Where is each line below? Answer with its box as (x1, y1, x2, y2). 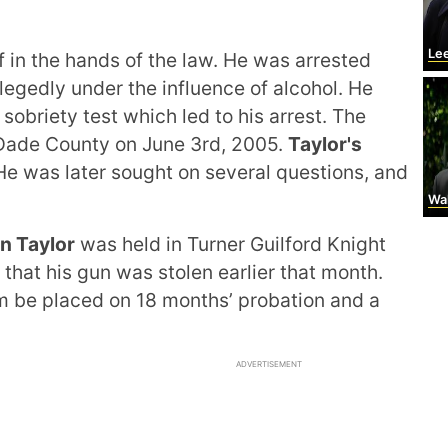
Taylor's (288, 132, 362, 156)
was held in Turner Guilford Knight (75, 232, 386, 256)
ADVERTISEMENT (236, 359, 302, 369)
